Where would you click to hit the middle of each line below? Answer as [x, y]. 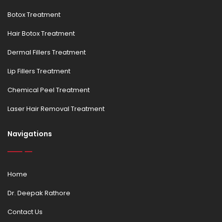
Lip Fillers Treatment [39, 71]
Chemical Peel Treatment [49, 90]
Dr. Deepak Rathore [39, 193]
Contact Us [25, 212]
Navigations [30, 134]
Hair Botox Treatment [41, 33]
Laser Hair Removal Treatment [56, 109]
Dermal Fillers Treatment [47, 52]
